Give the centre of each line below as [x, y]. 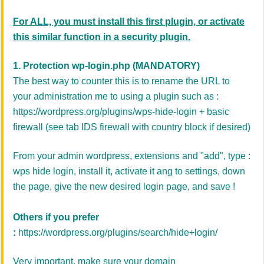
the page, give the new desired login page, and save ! [124, 187]
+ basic [213, 112]
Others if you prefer [56, 217]
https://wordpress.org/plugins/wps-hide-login [105, 112]
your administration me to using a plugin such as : [116, 96]
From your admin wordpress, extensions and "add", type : [132, 156]
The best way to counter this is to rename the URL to [121, 81]
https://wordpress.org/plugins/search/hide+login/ [118, 232]
